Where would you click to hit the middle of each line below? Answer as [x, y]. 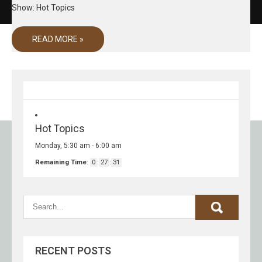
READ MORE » [58, 39]
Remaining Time [61, 162]
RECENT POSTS [73, 251]
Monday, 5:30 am [63, 146]
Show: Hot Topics [43, 8]
